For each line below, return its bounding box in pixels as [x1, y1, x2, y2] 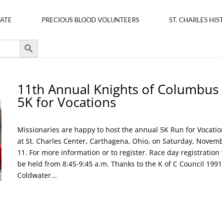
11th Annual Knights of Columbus [17, 80, 219, 98]
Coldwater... [17, 170, 57, 180]
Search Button [19, 35, 39, 43]
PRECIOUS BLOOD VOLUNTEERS [42, 16, 139, 24]
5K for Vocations [17, 93, 116, 111]
